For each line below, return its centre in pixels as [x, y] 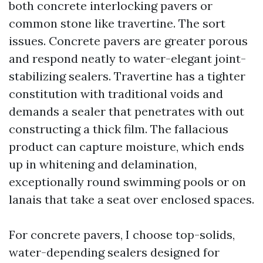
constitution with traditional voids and [116, 94]
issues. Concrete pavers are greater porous [128, 41]
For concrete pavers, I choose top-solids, [122, 235]
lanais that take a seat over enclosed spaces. [131, 199]
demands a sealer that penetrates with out [127, 111]
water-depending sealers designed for [114, 252]
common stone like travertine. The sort [117, 23]
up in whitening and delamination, [103, 164]
